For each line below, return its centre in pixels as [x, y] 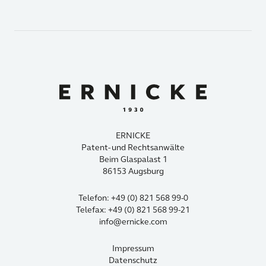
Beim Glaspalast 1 [133, 160]
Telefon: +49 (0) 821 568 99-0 [133, 198]
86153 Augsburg [133, 172]
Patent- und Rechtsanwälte [133, 148]
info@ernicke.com [133, 222]
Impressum [133, 249]
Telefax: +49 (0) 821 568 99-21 [133, 210]
